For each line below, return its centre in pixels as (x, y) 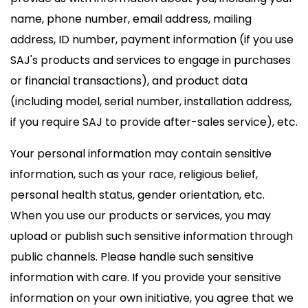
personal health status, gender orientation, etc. (137, 195)
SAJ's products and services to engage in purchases (151, 60)
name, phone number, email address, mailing (131, 19)
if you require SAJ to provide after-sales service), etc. (154, 122)
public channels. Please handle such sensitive (132, 257)
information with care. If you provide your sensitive (146, 277)
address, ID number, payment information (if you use (152, 40)
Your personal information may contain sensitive (141, 154)
